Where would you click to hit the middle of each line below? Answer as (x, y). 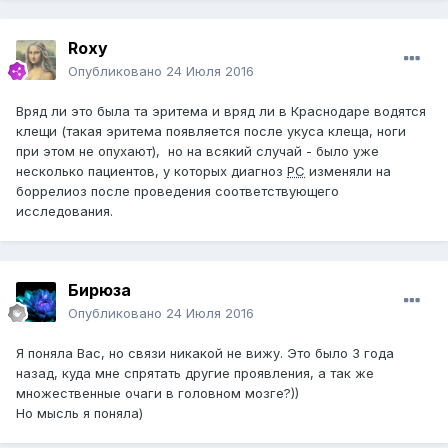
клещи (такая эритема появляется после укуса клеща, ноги (211, 131)
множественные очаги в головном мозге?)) (157, 393)
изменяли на (348, 171)
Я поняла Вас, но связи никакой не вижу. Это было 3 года (205, 353)
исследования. (66, 211)
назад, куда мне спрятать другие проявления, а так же (195, 373)
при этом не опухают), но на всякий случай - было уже (197, 151)
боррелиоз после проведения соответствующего (177, 191)
